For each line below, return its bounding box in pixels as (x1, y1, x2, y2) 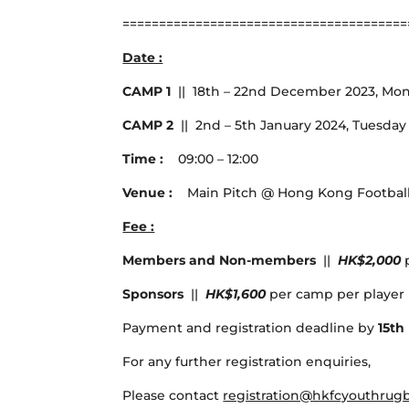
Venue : (122, 184, 184, 202)
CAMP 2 (122, 117, 174, 134)
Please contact (122, 387, 224, 404)
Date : (122, 49, 163, 67)
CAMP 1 (122, 83, 172, 100)
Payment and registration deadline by (122, 320, 379, 337)
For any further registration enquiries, (122, 353, 372, 371)
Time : (122, 151, 164, 168)
